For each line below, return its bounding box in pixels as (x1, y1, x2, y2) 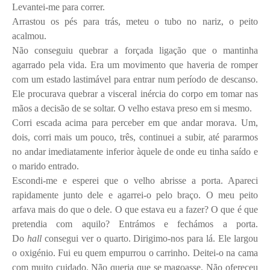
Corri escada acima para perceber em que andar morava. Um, (12, 117, 258, 128)
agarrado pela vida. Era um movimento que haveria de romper (12, 59, 258, 70)
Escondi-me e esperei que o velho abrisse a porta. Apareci (12, 175, 258, 186)
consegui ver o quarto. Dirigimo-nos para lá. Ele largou (41, 233, 259, 243)
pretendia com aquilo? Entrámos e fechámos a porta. (12, 218, 258, 229)
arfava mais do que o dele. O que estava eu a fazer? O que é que (12, 204, 258, 215)
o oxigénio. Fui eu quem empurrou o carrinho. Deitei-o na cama (12, 247, 258, 258)
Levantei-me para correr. (12, 1, 105, 12)
